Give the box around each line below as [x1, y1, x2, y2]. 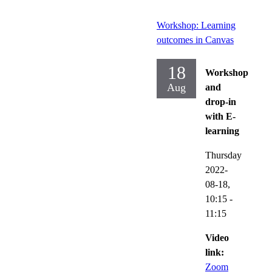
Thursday [205, 149, 242, 160]
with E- [205, 110, 236, 121]
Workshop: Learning [157, 19, 236, 30]
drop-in [205, 96, 236, 107]
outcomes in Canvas [157, 34, 234, 45]
